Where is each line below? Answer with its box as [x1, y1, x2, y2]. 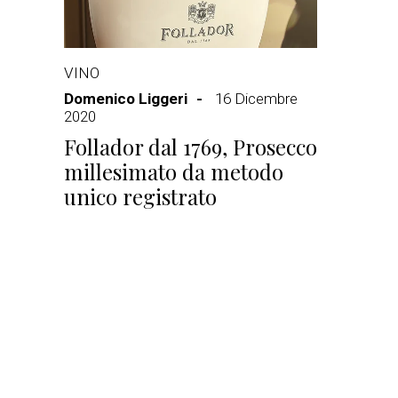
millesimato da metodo [64, 157, 283, 186]
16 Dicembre [215, 90, 298, 107]
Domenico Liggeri [64, 90, 187, 107]
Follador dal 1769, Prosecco [64, 132, 317, 161]
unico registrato [64, 182, 217, 211]
